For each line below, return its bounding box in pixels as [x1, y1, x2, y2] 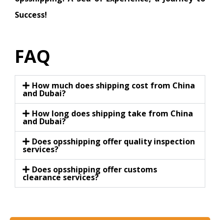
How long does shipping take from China [32, 108, 193, 119]
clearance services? [23, 171, 99, 183]
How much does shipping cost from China [32, 80, 195, 91]
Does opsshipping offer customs [32, 164, 158, 175]
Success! [15, 9, 47, 20]
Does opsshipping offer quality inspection [32, 136, 195, 147]
